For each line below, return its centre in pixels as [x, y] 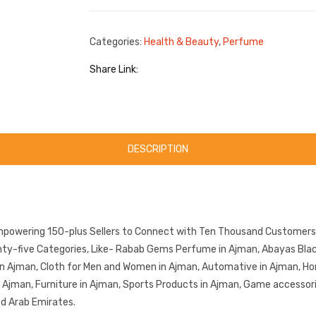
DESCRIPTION [158, 150]
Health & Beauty [181, 42]
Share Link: [114, 70]
